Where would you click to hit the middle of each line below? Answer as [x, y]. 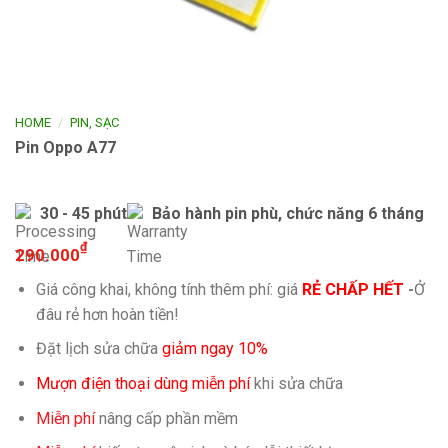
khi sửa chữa [296, 383]
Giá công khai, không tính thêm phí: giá [166, 289]
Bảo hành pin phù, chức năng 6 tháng [288, 213]
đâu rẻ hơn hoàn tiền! [107, 314]
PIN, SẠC [95, 122]
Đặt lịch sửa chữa [98, 349]
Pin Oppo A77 [65, 147]
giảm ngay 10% [214, 349]
